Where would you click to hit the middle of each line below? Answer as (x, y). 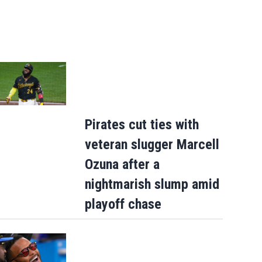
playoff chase (123, 204)
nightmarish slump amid (152, 185)
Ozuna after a (122, 165)
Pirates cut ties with (142, 125)
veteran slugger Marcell (152, 145)
